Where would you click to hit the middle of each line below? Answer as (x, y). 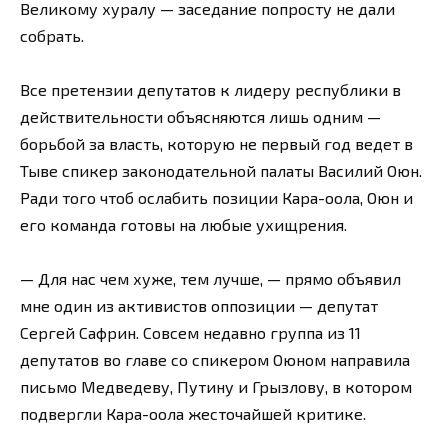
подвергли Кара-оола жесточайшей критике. (193, 414)
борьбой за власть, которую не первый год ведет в (216, 143)
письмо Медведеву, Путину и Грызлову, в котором (216, 387)
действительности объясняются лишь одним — (200, 116)
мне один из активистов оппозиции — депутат (199, 306)
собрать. (52, 35)
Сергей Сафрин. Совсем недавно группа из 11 (190, 333)
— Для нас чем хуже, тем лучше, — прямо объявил (210, 279)
